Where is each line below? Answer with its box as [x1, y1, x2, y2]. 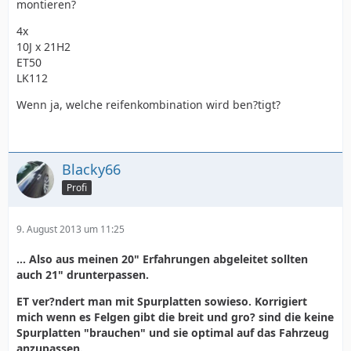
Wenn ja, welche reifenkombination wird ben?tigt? [16, 97, 280, 112]
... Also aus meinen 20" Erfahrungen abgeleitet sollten [16, 251, 308, 266]
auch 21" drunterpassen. [16, 267, 149, 282]
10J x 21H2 [16, 39, 71, 54]
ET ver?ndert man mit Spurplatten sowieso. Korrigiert [16, 294, 307, 309]
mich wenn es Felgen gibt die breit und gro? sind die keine [16, 309, 334, 324]
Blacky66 [62, 160, 121, 179]
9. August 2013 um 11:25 [16, 223, 125, 236]
